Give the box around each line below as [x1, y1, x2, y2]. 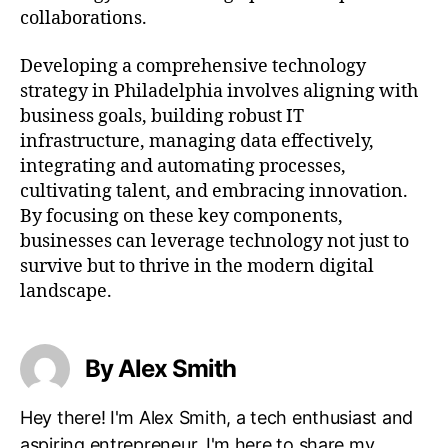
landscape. [20, 279, 112, 303]
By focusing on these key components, [20, 204, 343, 228]
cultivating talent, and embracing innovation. [20, 179, 408, 203]
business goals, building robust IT [20, 104, 304, 128]
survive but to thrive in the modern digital [20, 254, 374, 278]
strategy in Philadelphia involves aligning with [20, 79, 418, 103]
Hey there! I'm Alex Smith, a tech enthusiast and [20, 406, 414, 428]
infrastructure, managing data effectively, [20, 129, 374, 153]
